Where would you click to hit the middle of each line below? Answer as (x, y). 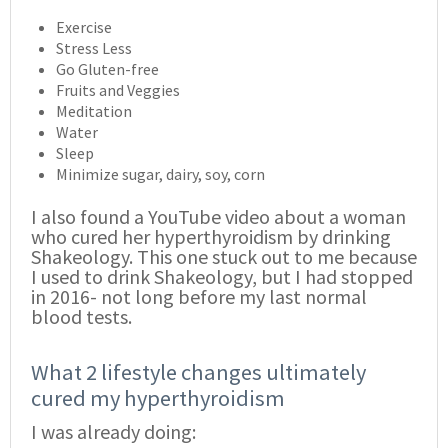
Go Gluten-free (107, 69)
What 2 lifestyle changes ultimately (198, 372)
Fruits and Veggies (118, 90)
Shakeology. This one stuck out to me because (224, 257)
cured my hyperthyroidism (158, 398)
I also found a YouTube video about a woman (218, 217)
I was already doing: (113, 432)
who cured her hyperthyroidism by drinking (211, 237)
